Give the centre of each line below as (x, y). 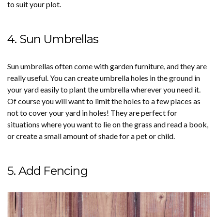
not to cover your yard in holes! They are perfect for (92, 112)
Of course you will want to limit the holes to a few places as (104, 101)
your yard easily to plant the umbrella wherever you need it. (104, 89)
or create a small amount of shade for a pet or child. (91, 136)
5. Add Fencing (47, 170)
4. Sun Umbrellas (53, 39)
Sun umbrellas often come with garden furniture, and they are (107, 66)
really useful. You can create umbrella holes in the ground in (104, 77)
